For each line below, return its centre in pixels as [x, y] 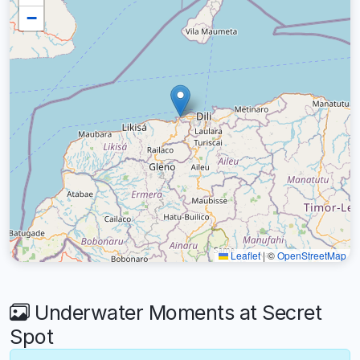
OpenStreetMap [312, 255]
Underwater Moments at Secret [175, 312]
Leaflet [244, 255]
